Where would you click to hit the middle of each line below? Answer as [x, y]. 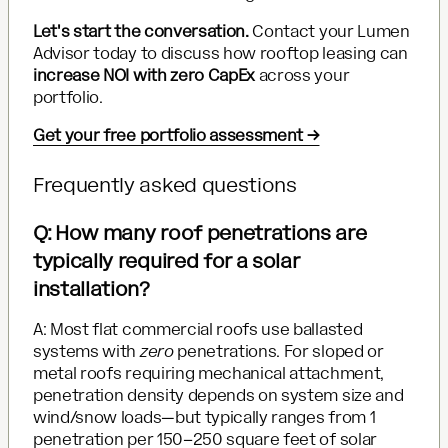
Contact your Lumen [329, 31]
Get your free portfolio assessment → [176, 135]
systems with [86, 351]
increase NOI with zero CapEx [144, 75]
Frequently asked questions [165, 184]
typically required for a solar [166, 260]
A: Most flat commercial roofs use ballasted [198, 329]
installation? [91, 288]
